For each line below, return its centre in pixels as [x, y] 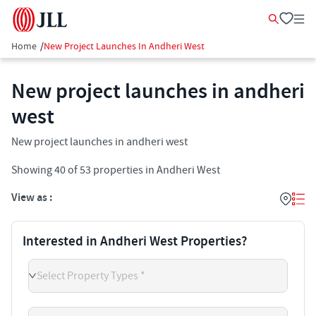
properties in [123, 170]
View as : [32, 198]
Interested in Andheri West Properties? [135, 242]
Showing [33, 170]
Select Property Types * [91, 275]
